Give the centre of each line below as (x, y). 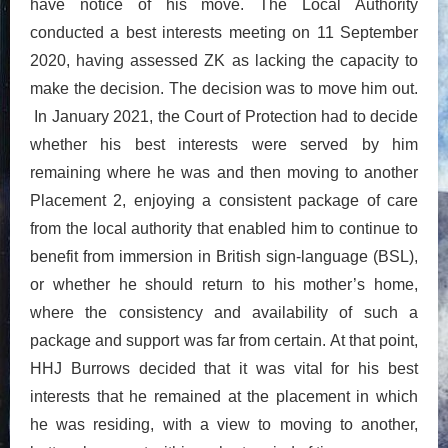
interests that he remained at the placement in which (224, 396)
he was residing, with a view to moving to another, (224, 424)
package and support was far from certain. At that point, (224, 340)
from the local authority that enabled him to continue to (224, 228)
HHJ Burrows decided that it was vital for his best (224, 368)
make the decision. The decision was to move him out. (224, 88)
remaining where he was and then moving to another (224, 172)
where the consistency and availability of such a (224, 312)
